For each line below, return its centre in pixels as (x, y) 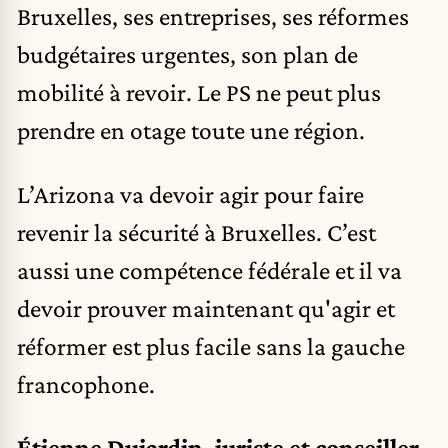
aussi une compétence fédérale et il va (209, 269)
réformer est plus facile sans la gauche (211, 345)
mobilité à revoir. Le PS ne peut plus (199, 92)
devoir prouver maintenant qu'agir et (206, 307)
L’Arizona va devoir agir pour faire (190, 193)
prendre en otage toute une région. (191, 130)
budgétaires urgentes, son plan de (187, 54)
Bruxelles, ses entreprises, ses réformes (213, 16)
